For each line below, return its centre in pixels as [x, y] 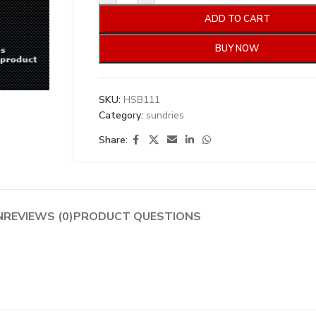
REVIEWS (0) [38, 217]
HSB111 [141, 100]
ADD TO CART [237, 19]
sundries [165, 115]
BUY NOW [237, 49]
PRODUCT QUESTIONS [137, 217]
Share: [113, 140]
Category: [121, 115]
